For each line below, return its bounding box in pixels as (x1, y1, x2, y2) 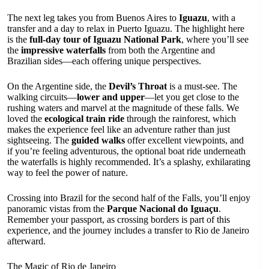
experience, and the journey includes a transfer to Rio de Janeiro (7, 225, 249, 235)
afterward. (7, 235, 46, 246)
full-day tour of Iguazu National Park (29, 34, 181, 44)
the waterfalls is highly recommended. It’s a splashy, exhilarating (7, 156, 250, 167)
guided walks (71, 134, 125, 145)
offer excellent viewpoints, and (125, 134, 244, 145)
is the (7, 34, 29, 44)
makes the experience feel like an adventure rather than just (7, 124, 230, 134)
